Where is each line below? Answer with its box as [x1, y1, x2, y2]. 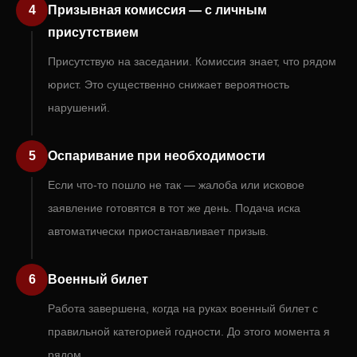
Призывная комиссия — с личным [48, 3, 267, 17]
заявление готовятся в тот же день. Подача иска [48, 202, 300, 214]
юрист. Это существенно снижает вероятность [48, 78, 289, 91]
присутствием [48, 25, 139, 39]
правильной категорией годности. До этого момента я [48, 325, 330, 338]
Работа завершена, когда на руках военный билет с [48, 302, 318, 315]
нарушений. [48, 101, 110, 114]
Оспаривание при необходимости [48, 149, 265, 163]
